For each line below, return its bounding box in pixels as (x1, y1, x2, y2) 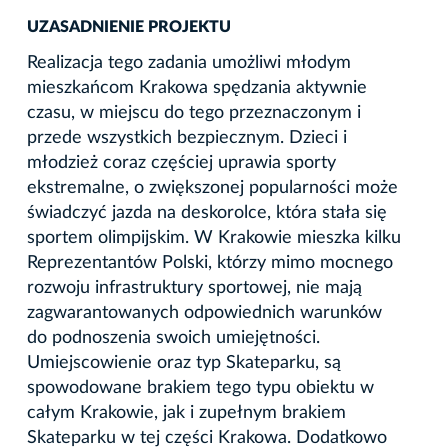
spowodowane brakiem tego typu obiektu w (27, 378, 374, 397)
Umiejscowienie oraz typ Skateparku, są (27, 353, 341, 372)
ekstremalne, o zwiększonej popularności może (27, 178, 398, 197)
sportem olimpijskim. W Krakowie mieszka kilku (27, 228, 401, 247)
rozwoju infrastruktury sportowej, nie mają (27, 278, 362, 297)
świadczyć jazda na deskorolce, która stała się (27, 203, 387, 222)
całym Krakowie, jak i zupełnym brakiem (27, 403, 346, 422)
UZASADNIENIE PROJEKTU (27, 18, 231, 35)
